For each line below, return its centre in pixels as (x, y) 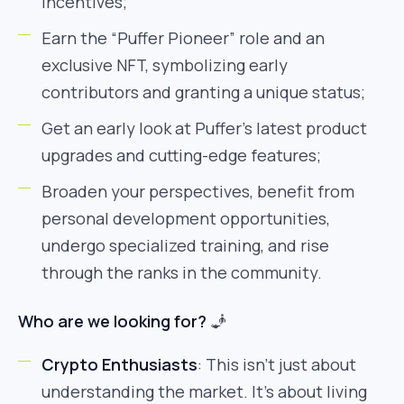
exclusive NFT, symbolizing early (165, 65)
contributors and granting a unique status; (203, 92)
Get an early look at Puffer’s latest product (204, 128)
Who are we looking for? (112, 321)
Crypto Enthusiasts (119, 364)
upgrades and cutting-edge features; (181, 155)
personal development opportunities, (186, 218)
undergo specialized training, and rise (185, 245)
